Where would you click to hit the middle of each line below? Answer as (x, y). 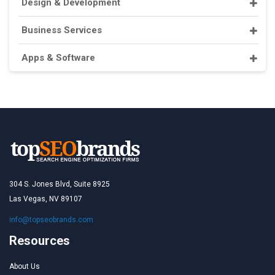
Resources (40, 241)
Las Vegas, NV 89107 (46, 199)
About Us (25, 266)
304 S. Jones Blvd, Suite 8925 (60, 184)
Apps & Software (58, 58)
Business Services (62, 30)
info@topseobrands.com (51, 220)
